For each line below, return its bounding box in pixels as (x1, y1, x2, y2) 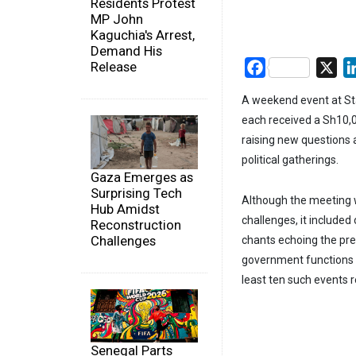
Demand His (91, 43, 162, 60)
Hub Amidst (91, 200, 160, 217)
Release (91, 59, 137, 75)
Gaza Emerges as (91, 168, 193, 185)
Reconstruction (91, 216, 181, 233)
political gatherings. (242, 153, 339, 167)
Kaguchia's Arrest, (91, 27, 195, 44)
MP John (91, 11, 143, 28)
